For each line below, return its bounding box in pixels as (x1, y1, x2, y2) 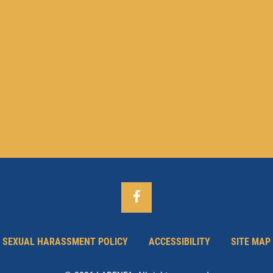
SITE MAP (231, 235, 271, 247)
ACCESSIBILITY (149, 235, 210, 247)
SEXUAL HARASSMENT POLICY (2, 235, 128, 247)
